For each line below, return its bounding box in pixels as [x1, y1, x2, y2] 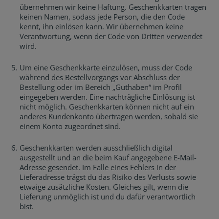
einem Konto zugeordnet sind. [20, 121, 121, 131]
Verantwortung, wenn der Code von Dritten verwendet [20, 31, 202, 41]
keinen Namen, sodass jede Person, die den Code [20, 12, 185, 22]
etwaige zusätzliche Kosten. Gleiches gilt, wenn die [20, 182, 188, 192]
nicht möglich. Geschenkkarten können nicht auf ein [20, 102, 194, 111]
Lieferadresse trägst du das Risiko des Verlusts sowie [20, 172, 196, 182]
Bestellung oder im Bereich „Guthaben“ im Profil [20, 82, 182, 92]
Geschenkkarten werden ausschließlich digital [20, 143, 173, 153]
